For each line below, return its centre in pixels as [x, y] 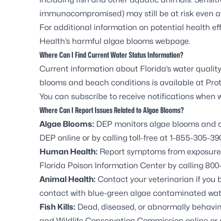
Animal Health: [68, 179]
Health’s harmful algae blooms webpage [114, 41]
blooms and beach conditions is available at [123, 82]
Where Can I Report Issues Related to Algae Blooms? [112, 110]
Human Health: [69, 151]
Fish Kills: [57, 207]
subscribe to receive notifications [132, 96]
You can [55, 96]
